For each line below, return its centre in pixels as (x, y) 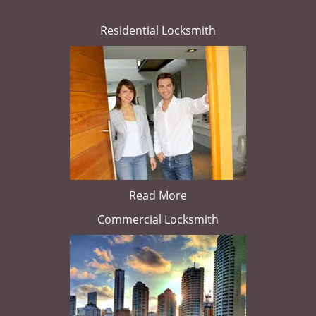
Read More (158, 195)
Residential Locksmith (158, 30)
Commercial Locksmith (158, 219)
